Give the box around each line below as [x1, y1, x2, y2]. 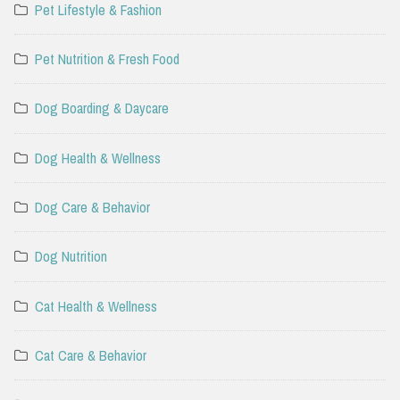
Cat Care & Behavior [35, 346, 146, 366]
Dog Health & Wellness [35, 147, 161, 168]
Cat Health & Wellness [35, 296, 157, 316]
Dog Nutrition [35, 246, 107, 267]
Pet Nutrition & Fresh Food [35, 48, 179, 69]
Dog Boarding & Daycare [35, 98, 169, 119]
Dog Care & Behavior [35, 197, 150, 218]
